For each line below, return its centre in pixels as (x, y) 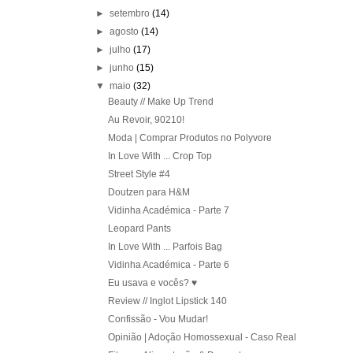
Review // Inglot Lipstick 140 (167, 301)
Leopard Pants (139, 229)
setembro (131, 14)
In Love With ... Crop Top (160, 156)
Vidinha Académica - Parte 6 (168, 265)
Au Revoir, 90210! (146, 120)
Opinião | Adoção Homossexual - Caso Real (202, 338)
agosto (126, 32)
